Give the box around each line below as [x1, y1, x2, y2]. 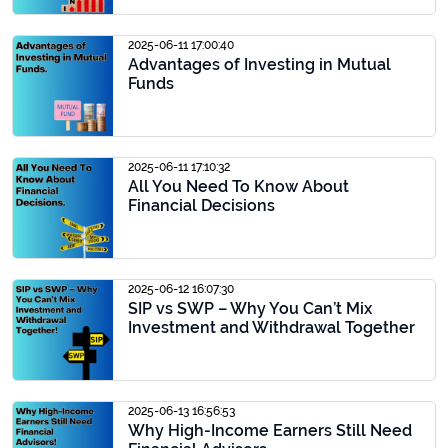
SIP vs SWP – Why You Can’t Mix [128, 299, 372, 318]
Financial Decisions [128, 196, 275, 215]
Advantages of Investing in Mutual [128, 55, 391, 74]
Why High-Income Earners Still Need [128, 421, 412, 440]
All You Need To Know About [128, 177, 349, 196]
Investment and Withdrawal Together [128, 318, 415, 337]
